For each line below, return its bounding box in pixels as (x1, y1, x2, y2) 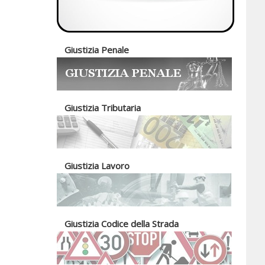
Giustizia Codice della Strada (64, 218, 179, 230)
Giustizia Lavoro (64, 160, 130, 172)
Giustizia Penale (64, 44, 129, 56)
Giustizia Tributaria (64, 102, 141, 114)
